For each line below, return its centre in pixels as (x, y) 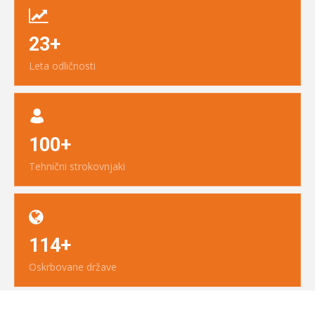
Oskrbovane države (73, 267)
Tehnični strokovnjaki (77, 167)
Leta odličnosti (62, 66)
